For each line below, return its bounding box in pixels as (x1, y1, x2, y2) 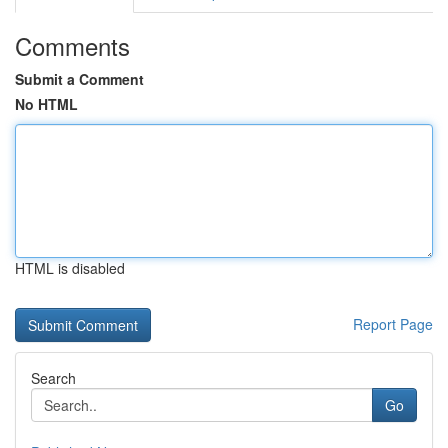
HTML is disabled (15, 258, 125, 278)
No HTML (15, 94, 78, 114)
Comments (15, 28, 130, 63)
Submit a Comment (15, 69, 144, 89)
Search (31, 368, 76, 388)
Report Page (353, 314, 433, 334)
